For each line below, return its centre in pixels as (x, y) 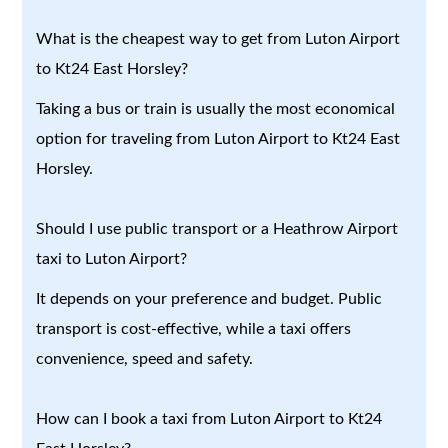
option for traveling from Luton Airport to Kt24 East (218, 138)
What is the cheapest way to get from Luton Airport (218, 38)
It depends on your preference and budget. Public (209, 298)
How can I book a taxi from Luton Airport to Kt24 (209, 418)
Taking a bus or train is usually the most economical (216, 108)
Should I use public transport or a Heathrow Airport (217, 228)
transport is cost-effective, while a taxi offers (194, 328)
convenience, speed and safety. (145, 358)
